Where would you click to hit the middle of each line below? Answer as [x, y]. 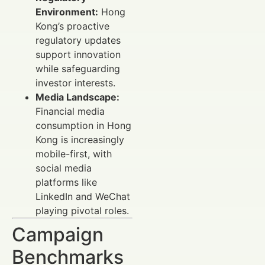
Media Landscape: [77, 97]
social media [64, 168]
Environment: [67, 12]
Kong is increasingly [80, 140]
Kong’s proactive [72, 26]
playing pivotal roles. [82, 211]
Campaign [58, 235]
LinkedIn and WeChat [83, 197]
